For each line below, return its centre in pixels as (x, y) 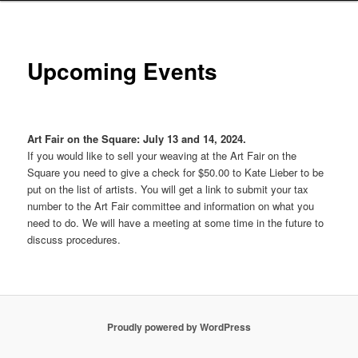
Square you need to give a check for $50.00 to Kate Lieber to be (176, 173)
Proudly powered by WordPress (179, 326)
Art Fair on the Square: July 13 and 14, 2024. (137, 139)
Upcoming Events (123, 70)
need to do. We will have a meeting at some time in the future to (176, 223)
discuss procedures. (74, 240)
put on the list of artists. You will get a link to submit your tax (168, 189)
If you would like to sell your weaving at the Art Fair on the (162, 156)
